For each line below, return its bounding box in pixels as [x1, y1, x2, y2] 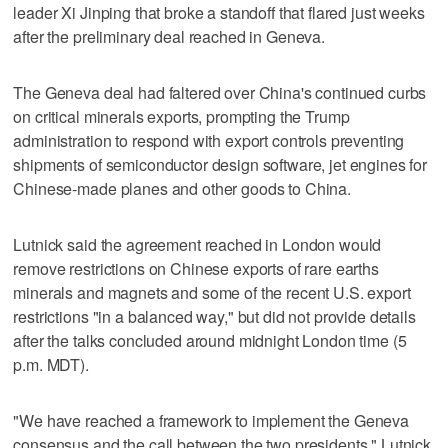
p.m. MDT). [13, 352, 89, 376]
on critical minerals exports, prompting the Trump [13, 104, 350, 128]
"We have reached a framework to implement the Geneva [13, 408, 410, 432]
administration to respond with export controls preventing [13, 128, 405, 152]
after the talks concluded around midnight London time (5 [13, 328, 407, 352]
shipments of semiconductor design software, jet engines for [13, 152, 428, 176]
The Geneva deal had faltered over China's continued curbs [13, 80, 427, 104]
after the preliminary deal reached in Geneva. [13, 24, 326, 48]
